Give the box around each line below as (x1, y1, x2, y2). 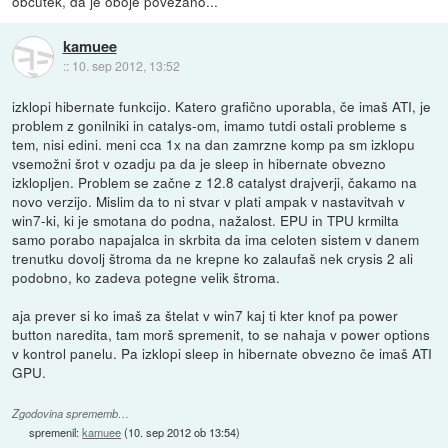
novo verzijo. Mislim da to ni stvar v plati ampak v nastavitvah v (12, 191, 406, 212)
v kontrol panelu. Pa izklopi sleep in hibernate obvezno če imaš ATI (12, 343, 433, 364)
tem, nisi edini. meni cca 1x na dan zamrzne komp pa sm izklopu (12, 134, 416, 155)
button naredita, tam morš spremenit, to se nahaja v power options (12, 324, 431, 345)
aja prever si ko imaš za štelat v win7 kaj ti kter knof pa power (12, 305, 399, 326)
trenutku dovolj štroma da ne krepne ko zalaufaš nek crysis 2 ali (12, 248, 414, 269)
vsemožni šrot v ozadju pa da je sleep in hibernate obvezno (12, 153, 387, 174)
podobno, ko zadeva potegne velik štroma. (12, 267, 281, 288)
